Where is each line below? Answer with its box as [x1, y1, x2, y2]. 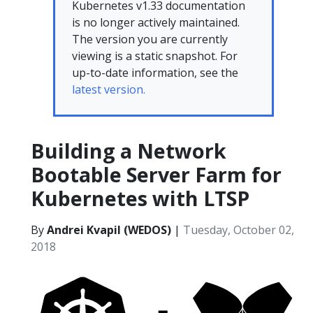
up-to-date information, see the [72, 65, 238, 80]
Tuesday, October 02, [183, 222, 294, 238]
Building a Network [31, 137, 226, 164]
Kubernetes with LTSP [31, 184, 249, 212]
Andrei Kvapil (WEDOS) [47, 222, 171, 238]
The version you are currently [72, 31, 228, 47]
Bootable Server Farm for [31, 161, 282, 188]
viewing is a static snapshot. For [72, 48, 238, 64]
